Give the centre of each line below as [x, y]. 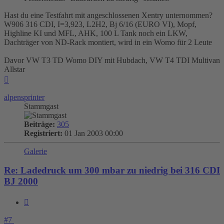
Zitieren [41, 200]
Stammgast [41, 106]
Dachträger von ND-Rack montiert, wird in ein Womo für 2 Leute [108, 42]
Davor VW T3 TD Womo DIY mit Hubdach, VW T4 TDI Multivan [112, 60]
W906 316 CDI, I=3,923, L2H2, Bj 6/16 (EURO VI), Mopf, [100, 24]
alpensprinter [24, 97]
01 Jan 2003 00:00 [93, 133]
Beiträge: [39, 124]
